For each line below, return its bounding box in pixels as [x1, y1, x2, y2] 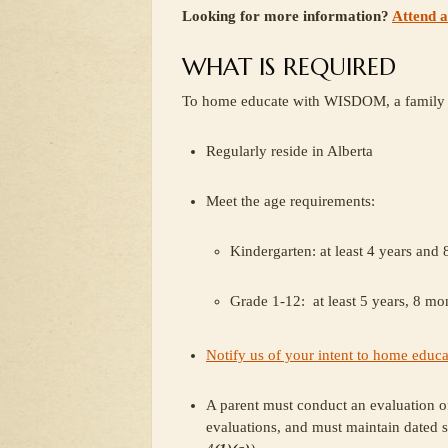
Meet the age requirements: [206, 193, 375, 209]
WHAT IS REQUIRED [182, 52, 396, 82]
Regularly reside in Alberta [206, 143, 373, 159]
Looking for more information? [182, 8, 392, 24]
